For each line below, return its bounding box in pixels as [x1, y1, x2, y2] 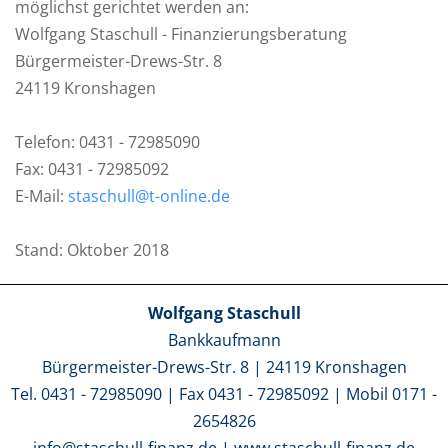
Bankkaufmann [167, 329, 281, 351]
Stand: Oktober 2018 [15, 239, 169, 261]
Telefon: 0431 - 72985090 [15, 131, 200, 153]
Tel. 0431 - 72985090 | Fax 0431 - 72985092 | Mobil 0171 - [11, 383, 437, 405]
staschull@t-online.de [68, 185, 230, 207]
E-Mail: [15, 185, 68, 207]
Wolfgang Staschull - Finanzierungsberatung [15, 23, 347, 45]
